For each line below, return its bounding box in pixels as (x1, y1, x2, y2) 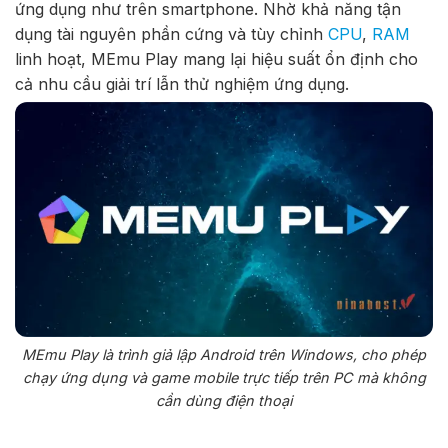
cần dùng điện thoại (156, 392, 292, 410)
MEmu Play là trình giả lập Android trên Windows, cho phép (22, 346, 426, 364)
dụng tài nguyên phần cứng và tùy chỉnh (15, 24, 328, 45)
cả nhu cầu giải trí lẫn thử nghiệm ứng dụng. (15, 74, 349, 95)
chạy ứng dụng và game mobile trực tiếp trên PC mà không (22, 369, 426, 387)
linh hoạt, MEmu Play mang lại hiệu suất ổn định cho (15, 49, 418, 70)
